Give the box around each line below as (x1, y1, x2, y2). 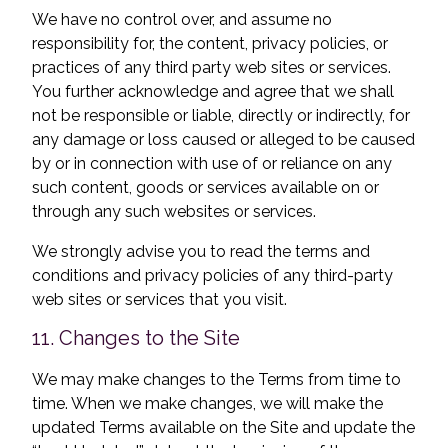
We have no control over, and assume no (32, 10, 332, 29)
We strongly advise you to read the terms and (32, 242, 370, 261)
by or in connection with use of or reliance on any (32, 154, 392, 173)
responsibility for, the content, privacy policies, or (32, 34, 388, 53)
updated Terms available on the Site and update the (32, 418, 415, 437)
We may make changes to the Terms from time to (32, 370, 401, 389)
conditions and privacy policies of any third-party (32, 266, 393, 285)
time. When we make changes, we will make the (32, 394, 383, 413)
